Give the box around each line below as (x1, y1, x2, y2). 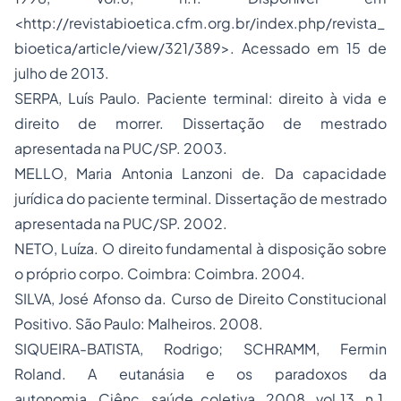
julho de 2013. (14, 64, 109, 82)
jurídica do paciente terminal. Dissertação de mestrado (14, 189, 387, 208)
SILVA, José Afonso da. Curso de (14, 289, 238, 308)
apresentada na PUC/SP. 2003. (14, 139, 227, 158)
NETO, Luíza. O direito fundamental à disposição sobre (14, 239, 387, 258)
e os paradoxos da (183, 364, 388, 383)
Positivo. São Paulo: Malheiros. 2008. (14, 314, 263, 333)
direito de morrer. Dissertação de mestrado (14, 114, 387, 132)
